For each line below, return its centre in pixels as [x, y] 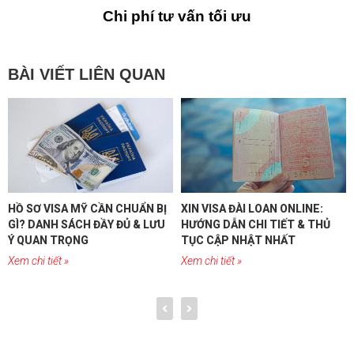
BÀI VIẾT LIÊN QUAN [87, 75]
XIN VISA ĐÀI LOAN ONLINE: [252, 209]
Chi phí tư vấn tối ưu [177, 17]
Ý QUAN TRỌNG [48, 241]
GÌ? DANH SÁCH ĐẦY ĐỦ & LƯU [87, 225]
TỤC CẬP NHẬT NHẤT [238, 241]
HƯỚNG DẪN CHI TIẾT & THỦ [256, 225]
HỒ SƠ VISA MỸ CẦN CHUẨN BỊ [87, 209]
